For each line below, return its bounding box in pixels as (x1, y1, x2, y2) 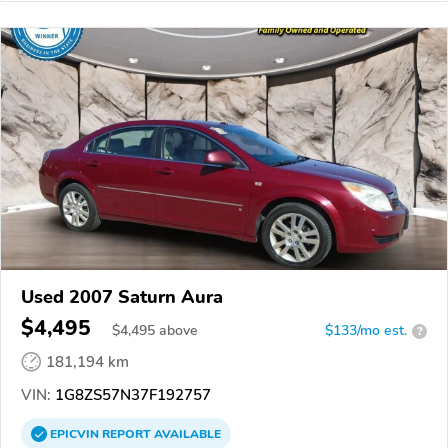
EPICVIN (50, 426, 102, 443)
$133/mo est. (325, 321, 407, 341)
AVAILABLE (151, 426, 221, 443)
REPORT (102, 426, 151, 443)
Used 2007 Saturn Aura (21, 285, 223, 310)
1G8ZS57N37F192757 (51, 385, 211, 406)
